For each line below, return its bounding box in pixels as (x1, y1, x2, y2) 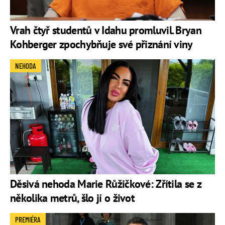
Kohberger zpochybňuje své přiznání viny (10, 37, 193, 52)
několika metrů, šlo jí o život (10, 191, 135, 205)
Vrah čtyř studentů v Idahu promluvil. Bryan (10, 23, 201, 38)
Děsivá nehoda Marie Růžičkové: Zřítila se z (10, 177, 201, 191)
